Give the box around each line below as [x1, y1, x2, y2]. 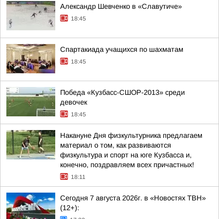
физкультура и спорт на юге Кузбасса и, [60, 151, 192, 159]
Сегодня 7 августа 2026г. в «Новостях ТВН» [60, 194, 206, 202]
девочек [60, 98, 87, 106]
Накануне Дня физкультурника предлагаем [60, 131, 202, 139]
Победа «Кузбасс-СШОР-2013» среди [60, 88, 185, 96]
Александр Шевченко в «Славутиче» [60, 2, 182, 10]
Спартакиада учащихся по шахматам [60, 45, 183, 53]
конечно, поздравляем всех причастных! [60, 161, 194, 169]
